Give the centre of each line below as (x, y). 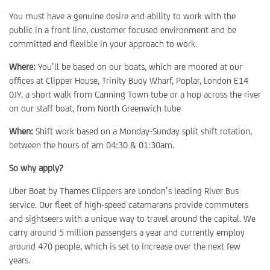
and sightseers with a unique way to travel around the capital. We (132, 218)
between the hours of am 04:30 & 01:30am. (92, 145)
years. (20, 260)
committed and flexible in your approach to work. (103, 44)
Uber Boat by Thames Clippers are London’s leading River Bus (124, 191)
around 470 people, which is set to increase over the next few (125, 246)
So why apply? (36, 168)
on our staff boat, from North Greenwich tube (95, 108)
